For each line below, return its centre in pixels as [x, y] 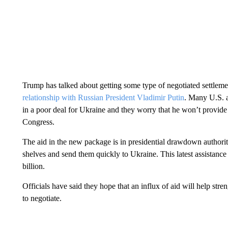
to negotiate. [42, 198]
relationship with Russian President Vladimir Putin [103, 97]
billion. [33, 166]
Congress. [38, 122]
